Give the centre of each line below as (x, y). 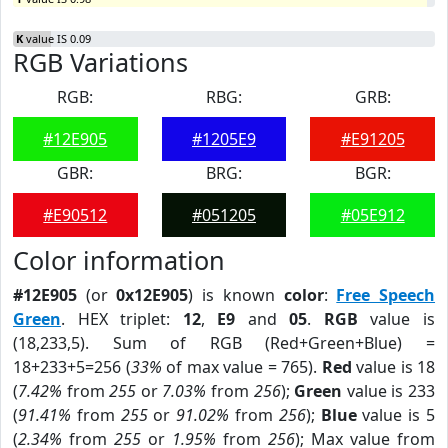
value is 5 (396, 415)
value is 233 (389, 391)
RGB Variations (100, 62)
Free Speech (386, 295)
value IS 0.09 (57, 38)
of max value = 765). (241, 367)
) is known (236, 295)
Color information (119, 260)
